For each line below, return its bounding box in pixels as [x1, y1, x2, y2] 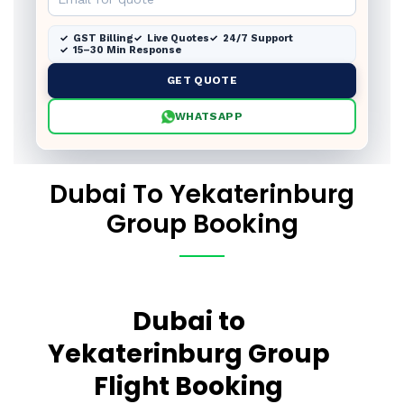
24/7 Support [223, 32, 293, 44]
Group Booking [106, 207, 298, 242]
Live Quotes [147, 32, 209, 44]
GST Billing [73, 32, 133, 44]
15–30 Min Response [73, 44, 181, 56]
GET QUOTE [166, 74, 238, 87]
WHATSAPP [175, 109, 243, 123]
